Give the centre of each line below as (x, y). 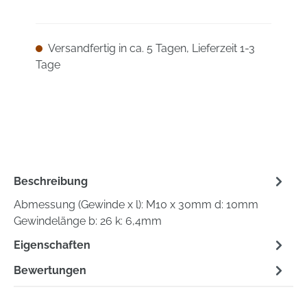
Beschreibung (51, 181)
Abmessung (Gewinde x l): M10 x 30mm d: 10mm (136, 205)
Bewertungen (50, 270)
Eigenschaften (52, 245)
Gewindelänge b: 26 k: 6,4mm (88, 221)
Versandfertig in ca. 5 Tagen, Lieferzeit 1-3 (150, 49)
